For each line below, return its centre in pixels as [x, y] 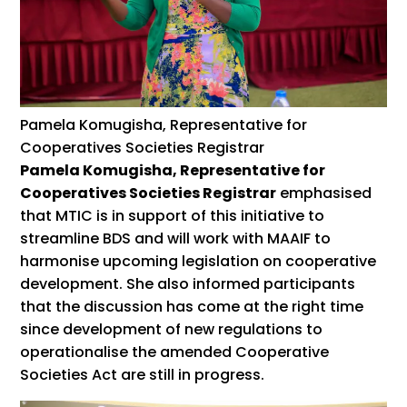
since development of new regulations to [172, 330]
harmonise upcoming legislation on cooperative [199, 262]
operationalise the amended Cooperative [175, 352]
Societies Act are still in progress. [143, 375]
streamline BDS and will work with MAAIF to [176, 239]
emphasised [324, 194]
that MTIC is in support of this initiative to [173, 216]
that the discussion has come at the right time [192, 307]
